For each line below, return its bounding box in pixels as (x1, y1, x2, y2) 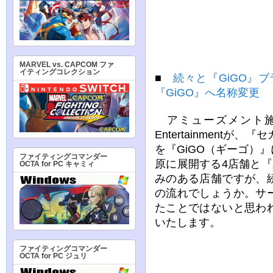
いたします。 (155, 216, 221, 229)
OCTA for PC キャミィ (19, 160, 94, 168)
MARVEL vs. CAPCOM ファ (19, 60, 114, 69)
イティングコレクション (19, 68, 100, 76)
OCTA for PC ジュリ (19, 252, 87, 260)
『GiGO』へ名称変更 (155, 86, 260, 99)
